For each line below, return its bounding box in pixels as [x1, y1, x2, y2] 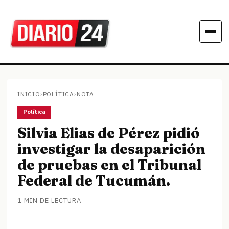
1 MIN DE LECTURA [17, 196, 81, 205]
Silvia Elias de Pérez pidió [17, 124, 200, 142]
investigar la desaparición [17, 140, 205, 157]
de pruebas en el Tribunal [17, 155, 201, 173]
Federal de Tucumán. [17, 171, 170, 189]
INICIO [17, 90, 40, 98]
